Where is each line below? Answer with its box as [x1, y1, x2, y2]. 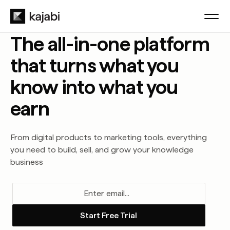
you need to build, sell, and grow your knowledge [10, 145, 194, 155]
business [10, 157, 43, 167]
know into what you [10, 75, 178, 99]
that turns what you [10, 53, 179, 77]
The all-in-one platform [10, 32, 209, 55]
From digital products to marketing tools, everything [10, 132, 207, 142]
